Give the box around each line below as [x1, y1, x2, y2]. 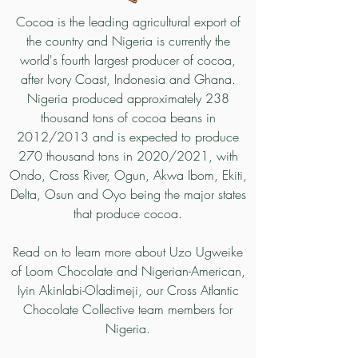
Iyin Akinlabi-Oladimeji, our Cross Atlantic [17, 280, 239, 299]
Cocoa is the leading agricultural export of [15, 12, 241, 30]
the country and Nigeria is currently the [26, 31, 230, 50]
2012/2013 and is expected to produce [17, 127, 239, 145]
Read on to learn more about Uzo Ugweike [13, 242, 243, 261]
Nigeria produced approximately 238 [26, 89, 229, 107]
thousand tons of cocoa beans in [40, 108, 216, 126]
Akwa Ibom [153, 165, 214, 184]
